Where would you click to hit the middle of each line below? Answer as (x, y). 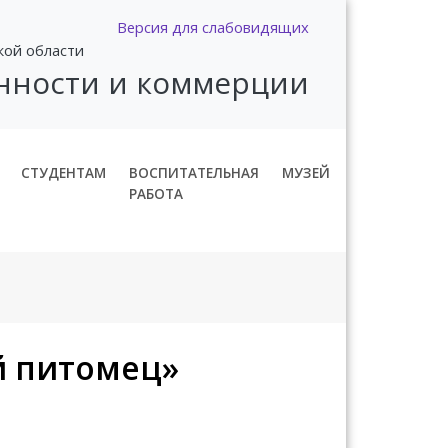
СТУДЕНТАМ (64, 172)
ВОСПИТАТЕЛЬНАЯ (194, 172)
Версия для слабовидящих (213, 27)
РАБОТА (156, 193)
